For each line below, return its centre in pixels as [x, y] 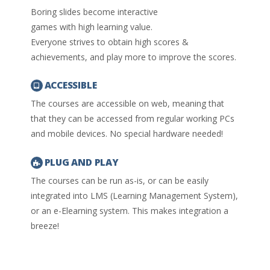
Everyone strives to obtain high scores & [109, 42]
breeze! [45, 225]
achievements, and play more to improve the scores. [133, 57]
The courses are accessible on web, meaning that [127, 104]
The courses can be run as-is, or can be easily [119, 180]
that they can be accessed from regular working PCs [132, 119]
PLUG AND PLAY [81, 163]
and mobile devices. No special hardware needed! [127, 134]
